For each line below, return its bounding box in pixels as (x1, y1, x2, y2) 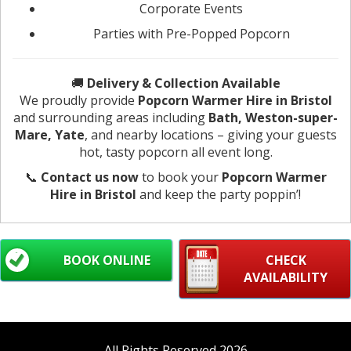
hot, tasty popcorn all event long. (78, 143, 273, 161)
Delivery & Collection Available (86, 74, 280, 92)
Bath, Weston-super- (208, 108, 338, 126)
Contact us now (40, 168, 139, 186)
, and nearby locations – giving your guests (84, 125, 337, 143)
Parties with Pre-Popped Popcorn (92, 24, 290, 42)
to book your (138, 168, 222, 186)
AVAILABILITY (244, 268, 328, 286)
